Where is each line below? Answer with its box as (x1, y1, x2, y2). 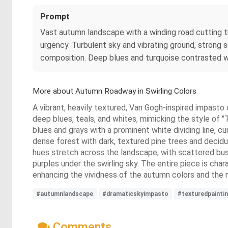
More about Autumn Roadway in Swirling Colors (33, 87, 196, 96)
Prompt (40, 12, 70, 21)
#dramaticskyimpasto (102, 190, 168, 197)
